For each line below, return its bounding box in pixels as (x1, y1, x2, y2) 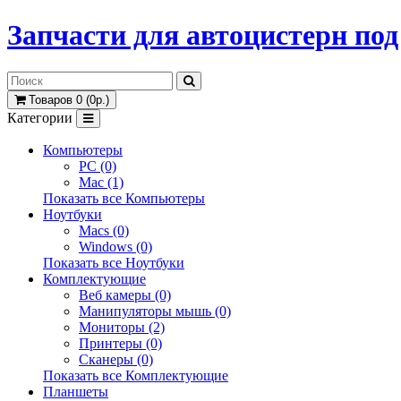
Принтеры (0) (79, 335, 162, 351)
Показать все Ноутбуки (43, 254, 184, 270)
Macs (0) (79, 222, 129, 238)
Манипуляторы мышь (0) (79, 303, 231, 319)
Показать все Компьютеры (43, 190, 205, 206)
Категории (7, 109, 73, 125)
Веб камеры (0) (79, 286, 171, 303)
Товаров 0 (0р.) (29, 92, 109, 107)
